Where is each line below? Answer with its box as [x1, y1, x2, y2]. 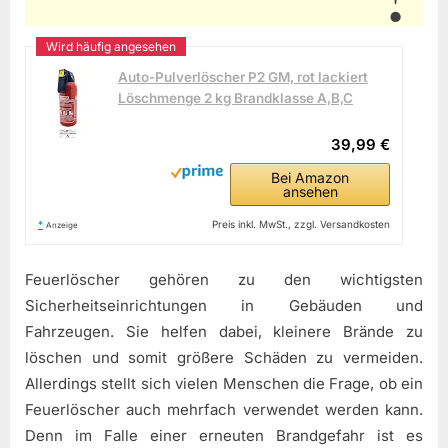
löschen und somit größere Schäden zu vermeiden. [25, 348, 423, 368]
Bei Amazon [271, 168, 350, 186]
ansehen [282, 182, 338, 200]
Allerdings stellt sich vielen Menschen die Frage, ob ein [25, 374, 423, 394]
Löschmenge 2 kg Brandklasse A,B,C [118, 89, 353, 106]
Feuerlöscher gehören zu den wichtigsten [25, 270, 423, 290]
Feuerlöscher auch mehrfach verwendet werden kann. [25, 400, 423, 420]
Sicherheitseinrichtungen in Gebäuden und [25, 296, 423, 316]
